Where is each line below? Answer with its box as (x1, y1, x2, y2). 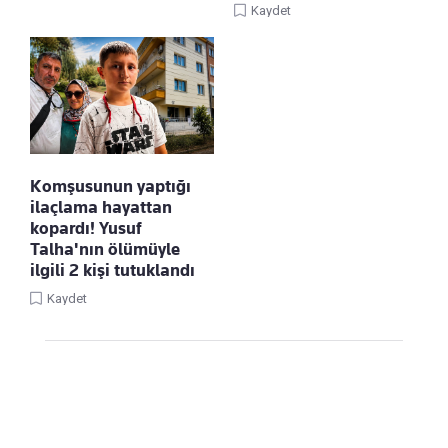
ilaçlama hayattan (30, 196, 172, 217)
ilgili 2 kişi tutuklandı (30, 259, 195, 280)
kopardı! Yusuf (30, 217, 142, 238)
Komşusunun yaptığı (30, 175, 191, 196)
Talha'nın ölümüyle (30, 238, 180, 259)
